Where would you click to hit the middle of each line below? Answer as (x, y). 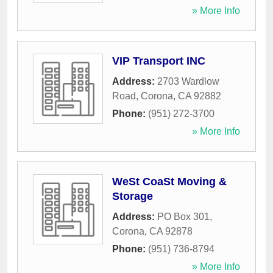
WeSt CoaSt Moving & (169, 182)
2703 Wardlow (188, 82)
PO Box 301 (183, 217)
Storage (133, 197)
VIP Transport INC (159, 61)
